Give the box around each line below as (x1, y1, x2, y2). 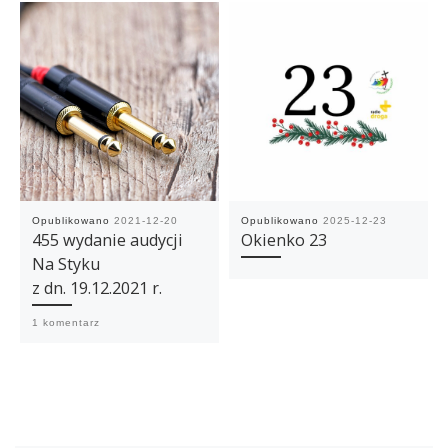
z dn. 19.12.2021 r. (31, 276, 162, 299)
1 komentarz (31, 316, 100, 328)
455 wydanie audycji (31, 228, 183, 251)
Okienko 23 (240, 228, 327, 251)
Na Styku (31, 252, 100, 275)
